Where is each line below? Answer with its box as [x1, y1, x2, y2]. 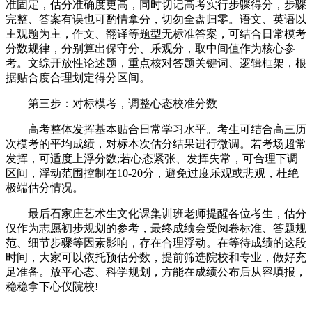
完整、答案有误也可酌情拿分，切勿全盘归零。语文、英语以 [6, 13, 306, 25]
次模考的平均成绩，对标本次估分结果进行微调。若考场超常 [6, 137, 306, 150]
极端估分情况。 [6, 181, 84, 194]
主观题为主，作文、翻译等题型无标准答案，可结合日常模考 [6, 27, 306, 40]
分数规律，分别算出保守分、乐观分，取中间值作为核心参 [6, 42, 295, 54]
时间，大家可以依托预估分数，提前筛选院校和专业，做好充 [6, 251, 306, 263]
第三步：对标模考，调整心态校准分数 [6, 97, 217, 109]
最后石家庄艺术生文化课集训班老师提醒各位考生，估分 [6, 207, 306, 219]
